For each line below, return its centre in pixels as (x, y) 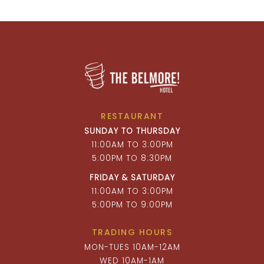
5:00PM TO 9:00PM (132, 205)
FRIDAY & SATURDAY (132, 178)
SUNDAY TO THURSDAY (132, 131)
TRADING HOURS (132, 232)
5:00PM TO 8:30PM (132, 158)
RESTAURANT (132, 116)
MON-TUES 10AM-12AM (132, 247)
